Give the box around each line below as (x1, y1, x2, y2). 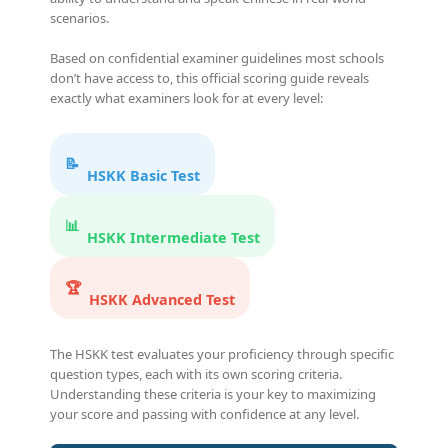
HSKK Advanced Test (89, 289, 235, 309)
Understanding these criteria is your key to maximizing (50, 384, 376, 403)
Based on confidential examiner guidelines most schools (50, 48, 384, 67)
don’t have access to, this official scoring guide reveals (50, 68, 369, 87)
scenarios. (50, 8, 109, 27)
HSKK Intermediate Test (87, 227, 260, 247)
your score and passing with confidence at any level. (50, 404, 359, 423)
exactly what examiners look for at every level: (50, 88, 323, 107)
